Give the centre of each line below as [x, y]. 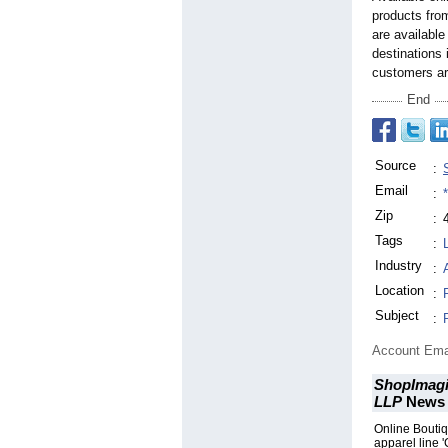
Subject [397, 316]
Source [395, 166]
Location [399, 291]
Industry [398, 266]
